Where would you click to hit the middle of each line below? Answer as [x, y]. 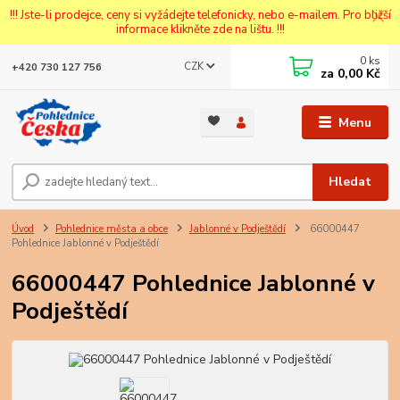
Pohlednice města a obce [112, 229]
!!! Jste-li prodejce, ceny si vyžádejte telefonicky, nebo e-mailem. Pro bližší [200, 15]
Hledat [350, 181]
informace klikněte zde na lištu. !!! [200, 29]
